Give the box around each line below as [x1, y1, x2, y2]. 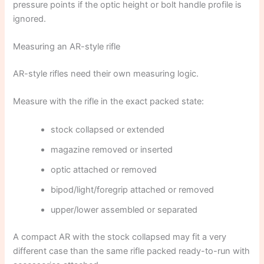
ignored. [13, 13, 47, 24]
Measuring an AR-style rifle [13, 41, 121, 52]
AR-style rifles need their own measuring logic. [13, 68, 199, 79]
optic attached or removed [51, 164, 157, 175]
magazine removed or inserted [51, 144, 173, 155]
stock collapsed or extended [51, 124, 165, 135]
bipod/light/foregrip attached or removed [51, 184, 214, 195]
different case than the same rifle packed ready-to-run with [13, 245, 250, 256]
